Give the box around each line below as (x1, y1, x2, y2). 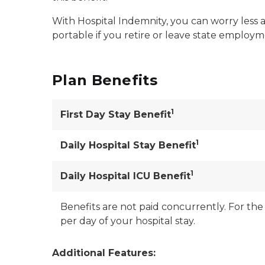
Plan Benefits (52, 72, 157, 89)
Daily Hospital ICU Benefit (60, 170, 190, 182)
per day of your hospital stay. (60, 215, 195, 227)
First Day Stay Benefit (60, 109, 171, 120)
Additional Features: (52, 247, 156, 258)
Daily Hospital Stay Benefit (60, 140, 196, 151)
